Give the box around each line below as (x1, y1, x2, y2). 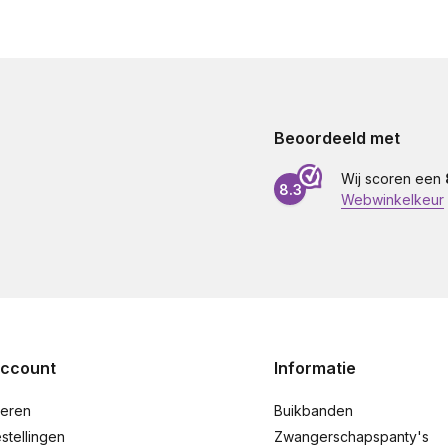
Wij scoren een (341, 170, 445, 187)
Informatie (274, 358, 356, 378)
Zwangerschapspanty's (274, 428, 429, 445)
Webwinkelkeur (341, 191, 444, 208)
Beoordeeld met (274, 128, 400, 148)
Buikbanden (274, 402, 353, 419)
